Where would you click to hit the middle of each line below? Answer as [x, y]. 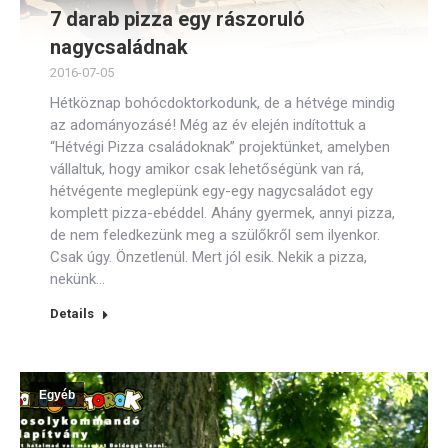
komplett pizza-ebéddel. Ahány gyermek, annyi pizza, [222, 213]
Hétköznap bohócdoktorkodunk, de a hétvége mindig [222, 103]
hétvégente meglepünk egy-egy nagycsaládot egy [211, 191]
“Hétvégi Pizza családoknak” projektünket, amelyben [220, 147]
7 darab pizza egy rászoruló [177, 19]
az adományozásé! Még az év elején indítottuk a [208, 125]
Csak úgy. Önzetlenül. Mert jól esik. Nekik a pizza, [208, 257]
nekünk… [77, 279]
